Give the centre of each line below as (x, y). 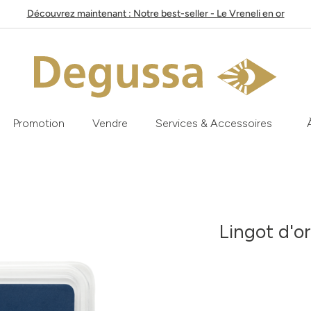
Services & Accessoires (213, 123)
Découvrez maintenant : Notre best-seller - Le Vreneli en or (155, 14)
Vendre (110, 123)
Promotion (38, 123)
